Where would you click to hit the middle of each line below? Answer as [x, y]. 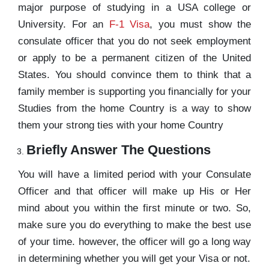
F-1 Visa [129, 24]
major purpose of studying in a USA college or [134, 7]
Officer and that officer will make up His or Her [134, 191]
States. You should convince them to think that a [134, 74]
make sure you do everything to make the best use [134, 225]
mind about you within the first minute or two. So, [134, 208]
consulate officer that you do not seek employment [134, 41]
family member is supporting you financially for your [134, 91]
